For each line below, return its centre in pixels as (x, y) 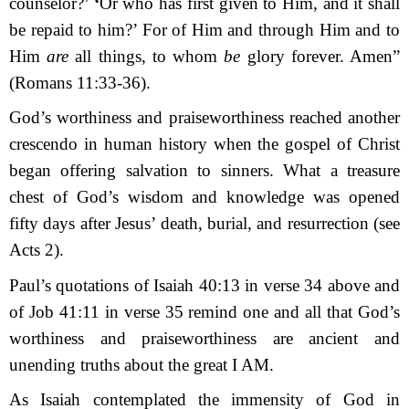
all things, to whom (150, 57)
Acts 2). (37, 250)
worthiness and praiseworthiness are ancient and (204, 338)
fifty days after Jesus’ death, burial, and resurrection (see (204, 224)
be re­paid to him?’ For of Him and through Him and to (204, 30)
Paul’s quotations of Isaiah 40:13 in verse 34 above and (204, 285)
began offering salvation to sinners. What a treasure (204, 171)
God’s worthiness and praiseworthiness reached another (204, 118)
